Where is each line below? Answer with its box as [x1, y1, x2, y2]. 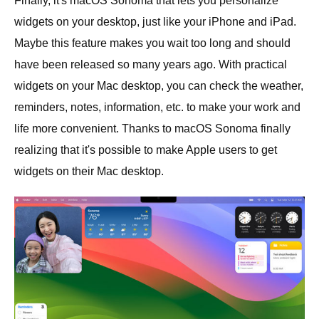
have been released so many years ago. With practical [14, 58, 287, 70]
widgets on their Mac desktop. [14, 164, 164, 177]
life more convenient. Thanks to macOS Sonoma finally [14, 122, 291, 135]
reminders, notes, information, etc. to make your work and [14, 100, 300, 113]
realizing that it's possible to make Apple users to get [14, 143, 277, 156]
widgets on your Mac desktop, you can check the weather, [14, 79, 303, 92]
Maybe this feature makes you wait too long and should [14, 36, 291, 49]
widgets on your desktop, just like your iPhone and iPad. [14, 15, 296, 28]
